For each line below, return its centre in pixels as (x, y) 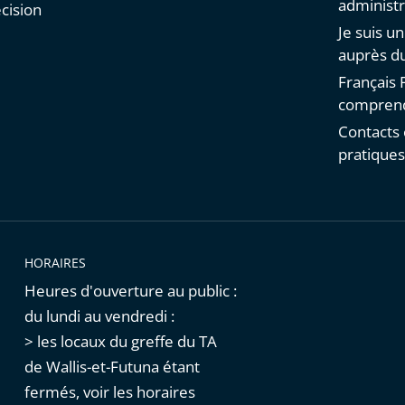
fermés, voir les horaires (109, 392)
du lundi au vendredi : (99, 316)
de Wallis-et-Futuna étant (112, 367)
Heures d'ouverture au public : (130, 291)
